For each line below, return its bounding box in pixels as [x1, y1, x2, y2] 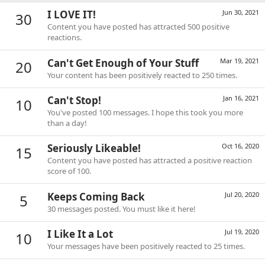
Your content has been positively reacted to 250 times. [47, 69, 237, 80]
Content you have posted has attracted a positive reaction [47, 155, 252, 166]
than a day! [47, 117, 87, 128]
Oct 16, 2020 [222, 141, 259, 151]
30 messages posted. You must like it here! [47, 203, 196, 214]
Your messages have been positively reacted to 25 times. [47, 240, 245, 251]
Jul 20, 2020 [225, 189, 259, 199]
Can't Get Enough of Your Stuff [47, 56, 199, 70]
